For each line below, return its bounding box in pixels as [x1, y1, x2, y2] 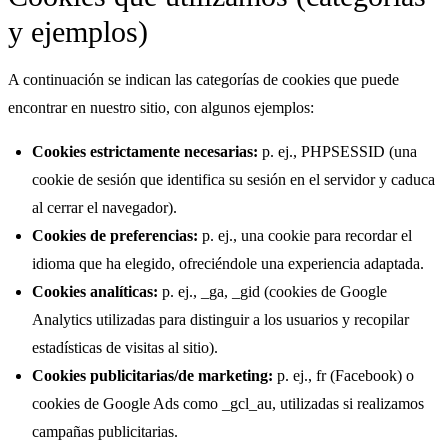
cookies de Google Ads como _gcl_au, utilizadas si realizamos [32, 394, 424, 412]
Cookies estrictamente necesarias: [32, 142, 258, 160]
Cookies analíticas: [32, 282, 158, 300]
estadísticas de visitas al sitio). [32, 338, 218, 356]
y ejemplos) [8, 14, 148, 48]
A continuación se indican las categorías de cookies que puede [8, 70, 399, 88]
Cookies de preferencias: [32, 226, 198, 244]
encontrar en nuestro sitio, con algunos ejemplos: [8, 98, 314, 116]
